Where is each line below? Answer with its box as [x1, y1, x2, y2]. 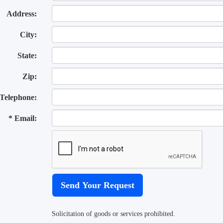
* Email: [8, 114, 37, 122]
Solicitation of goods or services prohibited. [52, 210, 176, 218]
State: [17, 51, 37, 60]
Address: [6, 9, 37, 18]
